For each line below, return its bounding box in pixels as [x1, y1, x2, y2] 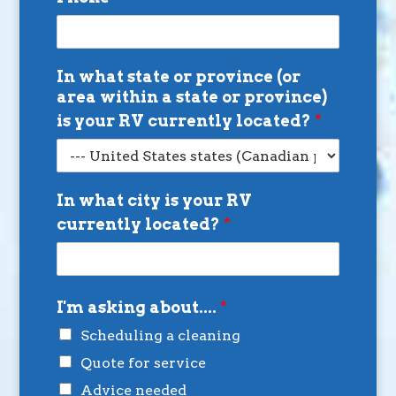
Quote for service [80, 354, 206, 372]
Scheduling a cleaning [80, 327, 240, 345]
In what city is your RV [56, 191, 252, 210]
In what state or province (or [56, 67, 301, 87]
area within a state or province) [56, 88, 327, 107]
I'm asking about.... [56, 298, 220, 317]
